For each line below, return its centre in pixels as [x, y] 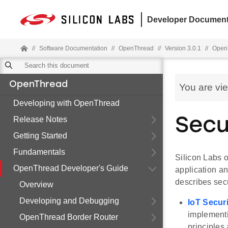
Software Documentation [73, 48]
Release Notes [40, 119]
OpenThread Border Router [69, 217]
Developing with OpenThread [66, 103]
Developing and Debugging [69, 201]
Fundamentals [39, 152]
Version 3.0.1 [183, 48]
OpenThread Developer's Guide [71, 168]
